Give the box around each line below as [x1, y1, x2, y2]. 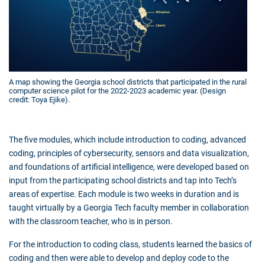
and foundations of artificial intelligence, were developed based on [9, 162, 249, 172]
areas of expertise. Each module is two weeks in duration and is [9, 189, 239, 199]
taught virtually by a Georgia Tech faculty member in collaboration [9, 203, 249, 213]
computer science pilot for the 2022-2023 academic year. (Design [9, 86, 226, 96]
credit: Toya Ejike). [9, 95, 72, 105]
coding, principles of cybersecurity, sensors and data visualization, [9, 148, 249, 159]
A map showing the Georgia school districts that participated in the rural [9, 77, 247, 87]
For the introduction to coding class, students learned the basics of [9, 240, 252, 250]
